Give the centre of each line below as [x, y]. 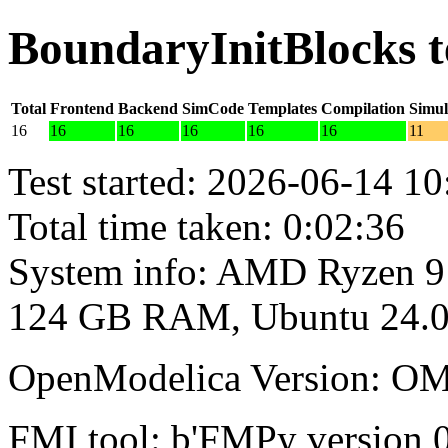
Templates [282, 108]
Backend [148, 108]
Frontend [82, 108]
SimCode [213, 108]
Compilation [363, 108]
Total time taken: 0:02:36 [206, 226]
